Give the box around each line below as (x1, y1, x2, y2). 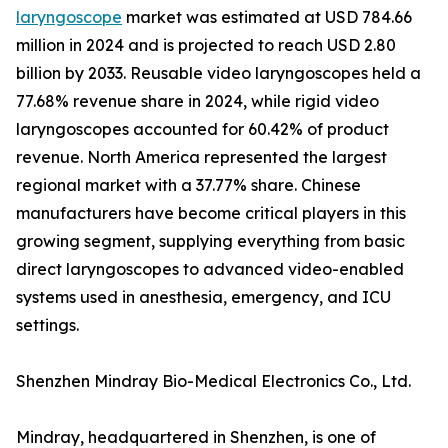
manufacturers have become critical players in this (16, 203, 406, 224)
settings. (16, 315, 79, 336)
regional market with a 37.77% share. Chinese (16, 175, 361, 196)
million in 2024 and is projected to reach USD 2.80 (16, 35, 396, 56)
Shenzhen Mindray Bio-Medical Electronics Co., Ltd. (16, 371, 411, 392)
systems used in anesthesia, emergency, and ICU (16, 287, 391, 308)
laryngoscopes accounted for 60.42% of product (16, 119, 389, 140)
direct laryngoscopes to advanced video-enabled (16, 259, 404, 280)
